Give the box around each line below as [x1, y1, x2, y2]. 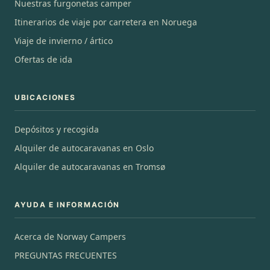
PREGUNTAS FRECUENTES [14, 249, 117, 261]
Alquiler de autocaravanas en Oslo [14, 142, 154, 154]
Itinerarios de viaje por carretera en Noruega [14, 16, 197, 28]
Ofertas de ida [14, 53, 72, 65]
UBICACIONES [14, 92, 76, 102]
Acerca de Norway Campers [14, 230, 126, 242]
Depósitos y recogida [14, 123, 99, 135]
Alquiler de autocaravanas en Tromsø [14, 160, 165, 172]
